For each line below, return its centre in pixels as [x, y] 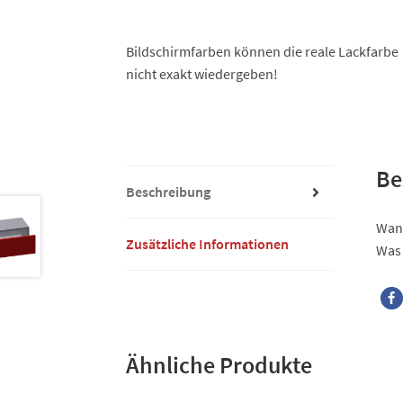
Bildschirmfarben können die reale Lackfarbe [263, 52]
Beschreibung [169, 192]
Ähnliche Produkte [219, 365]
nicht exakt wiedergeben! [202, 74]
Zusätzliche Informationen [208, 244]
